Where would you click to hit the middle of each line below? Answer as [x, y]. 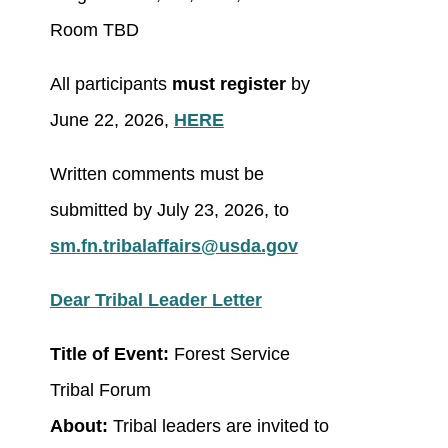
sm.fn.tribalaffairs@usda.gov [173, 246]
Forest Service [231, 354]
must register [228, 84]
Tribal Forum [100, 390]
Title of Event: [111, 354]
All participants [110, 84]
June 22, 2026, [111, 120]
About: [78, 426]
